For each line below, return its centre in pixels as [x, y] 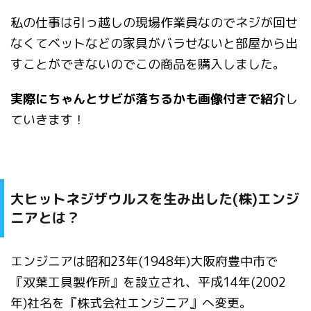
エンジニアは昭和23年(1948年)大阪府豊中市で [144, 261]
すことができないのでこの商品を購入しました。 [148, 64]
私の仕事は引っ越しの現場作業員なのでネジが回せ [154, 22]
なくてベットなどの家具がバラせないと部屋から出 [154, 43]
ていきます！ [48, 119]
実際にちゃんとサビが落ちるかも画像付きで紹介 [148, 99]
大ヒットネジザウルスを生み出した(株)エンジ [155, 198]
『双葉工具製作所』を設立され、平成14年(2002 [148, 282]
